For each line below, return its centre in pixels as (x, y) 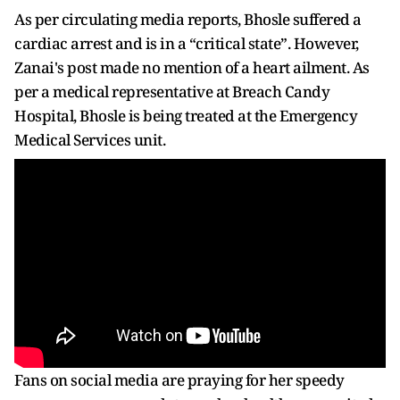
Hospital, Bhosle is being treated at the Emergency (186, 116)
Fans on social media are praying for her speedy (179, 380)
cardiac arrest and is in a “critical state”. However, (187, 44)
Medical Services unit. (93, 140)
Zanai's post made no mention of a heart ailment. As (192, 68)
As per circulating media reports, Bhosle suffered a (188, 20)
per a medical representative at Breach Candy (172, 92)
